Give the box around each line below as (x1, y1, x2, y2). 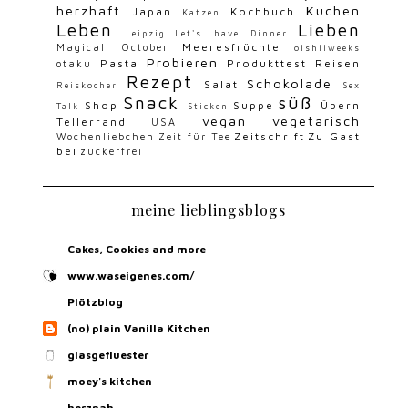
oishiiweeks (293, 42, 361, 53)
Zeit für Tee (158, 130, 232, 142)
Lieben (297, 18, 361, 40)
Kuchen (305, 2, 361, 18)
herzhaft (56, 2, 122, 18)
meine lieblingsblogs (131, 199, 286, 219)
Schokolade (247, 75, 333, 91)
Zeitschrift (234, 128, 306, 143)
